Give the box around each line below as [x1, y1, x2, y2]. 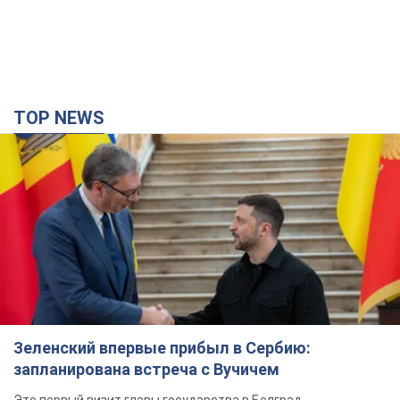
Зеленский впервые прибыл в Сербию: [13, 338, 311, 358]
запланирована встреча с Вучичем [13, 360, 279, 379]
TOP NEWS [26, 107, 104, 129]
